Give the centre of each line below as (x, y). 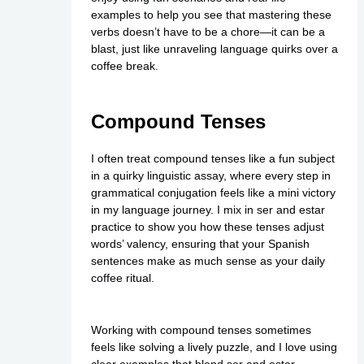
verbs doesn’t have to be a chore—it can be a (208, 32)
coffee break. (124, 66)
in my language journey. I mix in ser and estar (208, 210)
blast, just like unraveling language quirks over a (214, 49)
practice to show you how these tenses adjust (207, 227)
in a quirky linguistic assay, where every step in (210, 176)
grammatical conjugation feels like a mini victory (213, 193)
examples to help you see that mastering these (211, 15)
